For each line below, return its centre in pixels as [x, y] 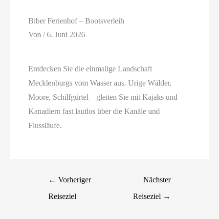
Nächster [157, 179]
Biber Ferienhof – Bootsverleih [77, 21]
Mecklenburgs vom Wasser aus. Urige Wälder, [100, 83]
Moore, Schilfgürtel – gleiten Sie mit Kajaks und [103, 97]
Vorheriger [74, 179]
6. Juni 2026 [66, 34]
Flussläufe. [45, 126]
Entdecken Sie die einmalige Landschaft [90, 69]
